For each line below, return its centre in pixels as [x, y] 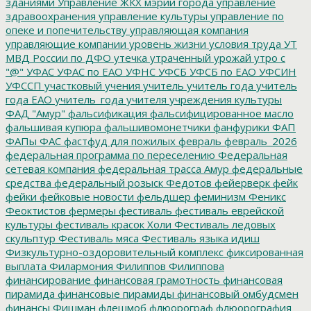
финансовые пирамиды [115, 293]
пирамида [30, 293]
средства [28, 182]
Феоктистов [36, 210]
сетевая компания [50, 168]
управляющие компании [66, 43]
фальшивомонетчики [156, 127]
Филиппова [195, 266]
